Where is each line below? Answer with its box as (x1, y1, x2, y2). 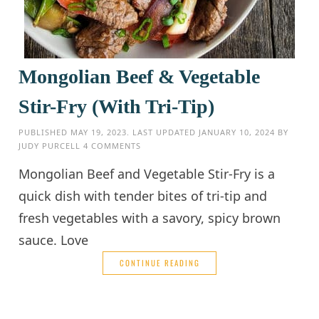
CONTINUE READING (119, 256, 200, 268)
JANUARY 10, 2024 (199, 126, 276, 137)
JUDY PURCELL (19, 140, 81, 151)
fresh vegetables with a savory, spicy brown (19, 209, 281, 226)
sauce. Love (19, 231, 89, 249)
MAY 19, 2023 (70, 126, 127, 137)
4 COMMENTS (83, 140, 142, 151)
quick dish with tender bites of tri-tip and (19, 187, 268, 204)
